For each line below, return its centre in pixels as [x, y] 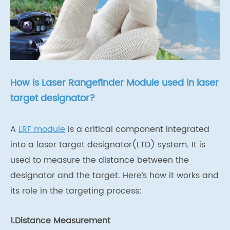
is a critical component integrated [137, 130]
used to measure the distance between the [100, 160]
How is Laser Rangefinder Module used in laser [114, 83]
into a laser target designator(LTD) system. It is [108, 145]
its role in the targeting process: [77, 191]
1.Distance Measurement [60, 221]
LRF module [42, 130]
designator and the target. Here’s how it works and [114, 176]
